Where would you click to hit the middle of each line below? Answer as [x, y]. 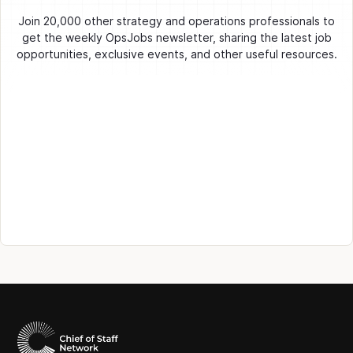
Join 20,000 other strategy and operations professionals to [176, 21]
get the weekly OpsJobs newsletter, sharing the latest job [176, 38]
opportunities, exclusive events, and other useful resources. [176, 54]
